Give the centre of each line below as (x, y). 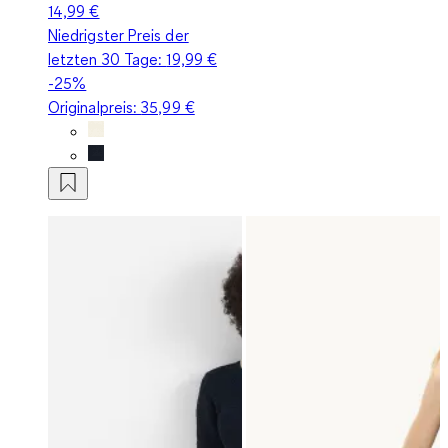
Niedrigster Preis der (118, 34)
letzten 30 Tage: (107, 58)
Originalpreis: (95, 106)
